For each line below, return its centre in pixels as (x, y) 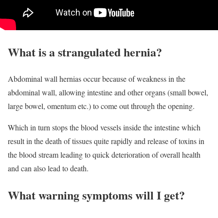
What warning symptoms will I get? (96, 195)
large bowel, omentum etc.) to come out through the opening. (101, 106)
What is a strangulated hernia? (85, 52)
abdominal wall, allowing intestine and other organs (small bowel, (108, 92)
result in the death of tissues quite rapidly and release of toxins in (106, 141)
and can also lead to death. (48, 168)
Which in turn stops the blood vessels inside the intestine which (104, 127)
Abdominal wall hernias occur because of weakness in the (97, 79)
